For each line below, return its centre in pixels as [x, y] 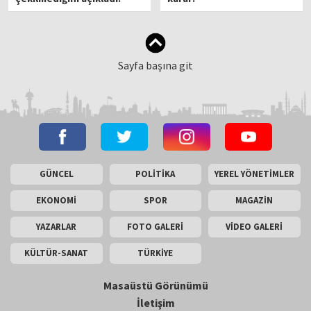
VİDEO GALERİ [254, 226]
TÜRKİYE [155, 253]
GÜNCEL [56, 174]
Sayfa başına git [155, 65]
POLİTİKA [155, 174]
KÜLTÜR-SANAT [57, 253]
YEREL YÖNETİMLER [254, 174]
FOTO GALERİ [155, 226]
